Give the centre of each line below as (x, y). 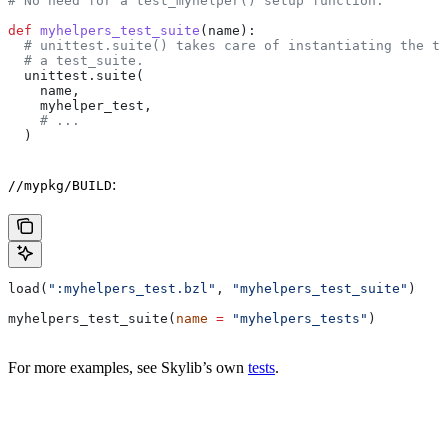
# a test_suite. (76, 60)
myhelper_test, (80, 105)
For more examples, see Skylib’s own (128, 367)
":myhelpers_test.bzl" (132, 288)
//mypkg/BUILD (60, 185)
